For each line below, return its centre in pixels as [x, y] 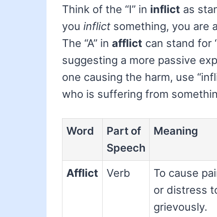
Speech [126, 148]
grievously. [180, 207]
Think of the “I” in [106, 9]
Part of [124, 131]
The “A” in [87, 43]
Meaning [176, 131]
